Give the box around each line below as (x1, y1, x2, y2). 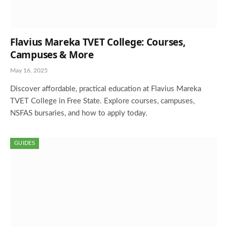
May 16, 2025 (10, 67, 48, 73)
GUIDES (14, 140, 35, 146)
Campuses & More (10, 48, 94, 61)
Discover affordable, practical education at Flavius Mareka (10, 85, 201, 93)
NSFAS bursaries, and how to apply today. (10, 109, 147, 117)
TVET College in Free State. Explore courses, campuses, (10, 97, 195, 105)
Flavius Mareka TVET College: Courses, (10, 35, 185, 49)
